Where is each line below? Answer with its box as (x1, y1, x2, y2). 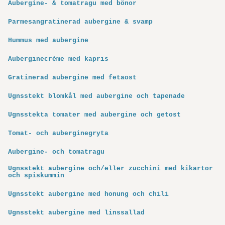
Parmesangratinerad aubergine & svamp (8, 18, 153, 26)
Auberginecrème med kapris (8, 55, 108, 63)
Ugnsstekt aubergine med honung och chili (8, 190, 169, 198)
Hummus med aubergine (8, 37, 88, 45)
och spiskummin (8, 172, 64, 180)
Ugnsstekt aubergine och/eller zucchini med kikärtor (8, 165, 213, 173)
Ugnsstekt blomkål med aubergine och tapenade (8, 92, 185, 100)
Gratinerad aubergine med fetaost (8, 74, 137, 82)
